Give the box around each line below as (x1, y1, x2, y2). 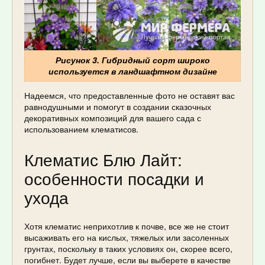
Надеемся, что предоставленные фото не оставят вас (24, 89, 235, 102)
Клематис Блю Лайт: (24, 147, 182, 172)
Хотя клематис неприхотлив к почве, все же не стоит (24, 219, 229, 232)
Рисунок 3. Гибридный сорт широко (55, 54, 210, 66)
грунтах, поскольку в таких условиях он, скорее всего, (24, 242, 232, 254)
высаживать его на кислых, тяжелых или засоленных (24, 231, 229, 243)
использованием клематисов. (24, 123, 138, 135)
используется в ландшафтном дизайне (48, 65, 217, 77)
